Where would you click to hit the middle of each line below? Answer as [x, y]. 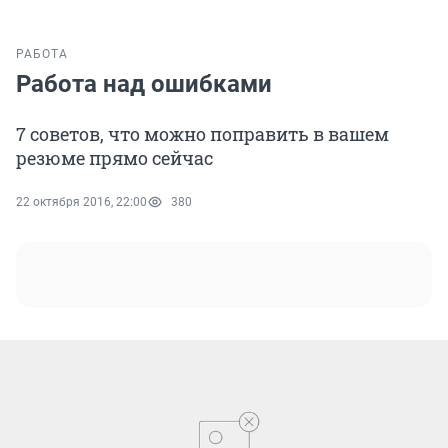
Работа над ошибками [144, 84]
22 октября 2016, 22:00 [81, 202]
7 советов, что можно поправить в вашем [202, 134]
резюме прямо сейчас [114, 158]
